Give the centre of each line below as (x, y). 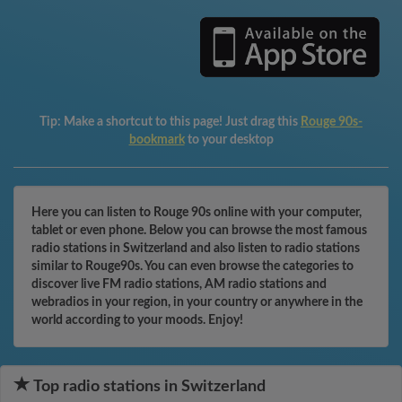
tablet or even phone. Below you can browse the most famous (199, 231)
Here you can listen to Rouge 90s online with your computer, (197, 213)
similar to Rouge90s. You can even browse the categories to (192, 267)
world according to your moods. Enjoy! (137, 320)
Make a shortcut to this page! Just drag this (182, 122)
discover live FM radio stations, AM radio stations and (179, 284)
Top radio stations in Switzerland (148, 387)
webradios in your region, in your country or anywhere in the (197, 302)
